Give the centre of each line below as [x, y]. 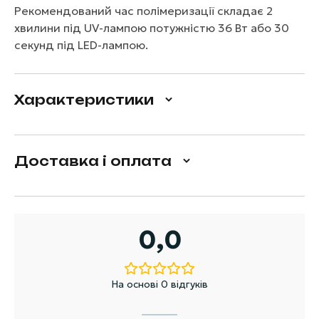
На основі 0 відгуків [159, 284]
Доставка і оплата [93, 161]
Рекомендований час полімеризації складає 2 [143, 11]
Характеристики [84, 99]
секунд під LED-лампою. [81, 45]
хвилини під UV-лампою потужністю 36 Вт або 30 [152, 28]
